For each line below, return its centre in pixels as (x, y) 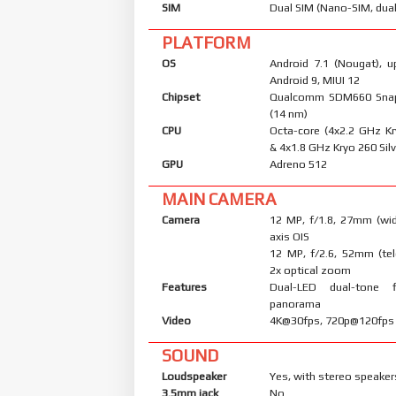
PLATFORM (206, 42)
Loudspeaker (194, 376)
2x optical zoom (311, 270)
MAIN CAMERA (219, 198)
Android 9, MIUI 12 (315, 80)
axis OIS (290, 236)
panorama (296, 303)
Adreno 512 (299, 164)
